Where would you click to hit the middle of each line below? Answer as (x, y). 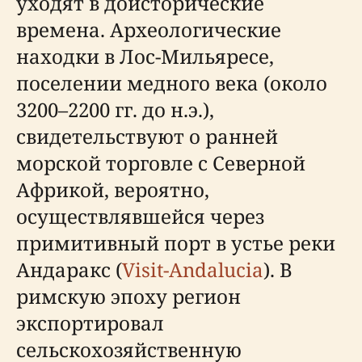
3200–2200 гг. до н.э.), (115, 109)
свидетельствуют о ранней (147, 136)
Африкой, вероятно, (113, 189)
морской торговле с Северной (161, 163)
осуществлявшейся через (140, 216)
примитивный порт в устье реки (176, 243)
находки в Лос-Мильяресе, (145, 56)
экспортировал (90, 323)
